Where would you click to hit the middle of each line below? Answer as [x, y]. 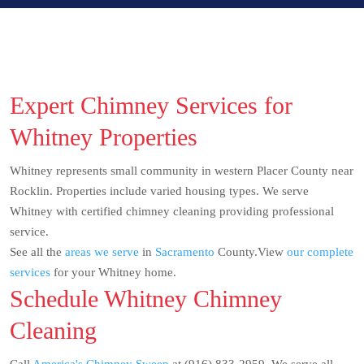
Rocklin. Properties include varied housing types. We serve [159, 191]
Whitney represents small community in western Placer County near [182, 171]
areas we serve [100, 252]
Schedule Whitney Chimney [146, 299]
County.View [249, 252]
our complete [318, 252]
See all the [36, 252]
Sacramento [185, 252]
